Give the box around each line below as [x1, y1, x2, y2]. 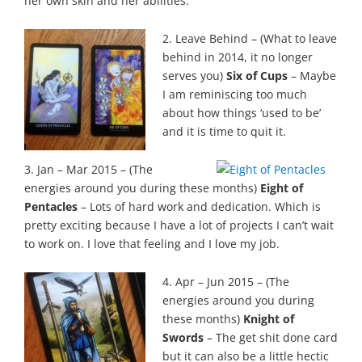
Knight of [242, 311, 294, 327]
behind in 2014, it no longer [162, 49, 313, 65]
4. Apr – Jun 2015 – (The [162, 274, 289, 290]
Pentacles [24, 199, 78, 215]
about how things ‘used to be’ [162, 105, 321, 121]
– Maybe [287, 68, 336, 84]
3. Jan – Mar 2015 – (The [24, 162, 153, 178]
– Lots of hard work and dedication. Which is [78, 199, 321, 215]
